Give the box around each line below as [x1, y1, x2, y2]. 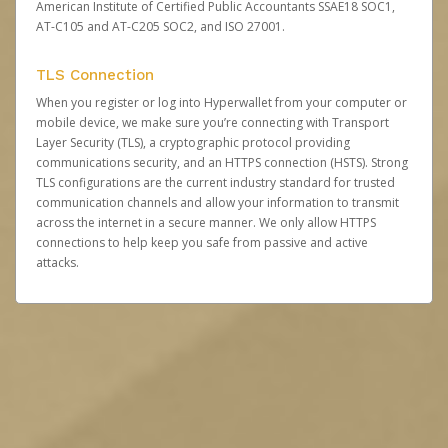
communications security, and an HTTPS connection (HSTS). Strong [36, 154, 408, 171]
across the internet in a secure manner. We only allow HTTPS [36, 214, 376, 231]
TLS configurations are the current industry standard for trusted [36, 174, 395, 191]
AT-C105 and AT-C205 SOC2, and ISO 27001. [36, 18, 285, 35]
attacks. [36, 254, 79, 271]
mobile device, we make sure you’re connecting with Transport [36, 114, 389, 131]
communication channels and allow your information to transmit [36, 194, 399, 211]
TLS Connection [36, 66, 154, 84]
